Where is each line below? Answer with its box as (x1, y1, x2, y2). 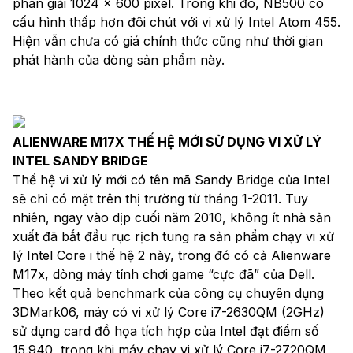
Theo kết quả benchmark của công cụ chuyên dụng (13, 284, 324, 301)
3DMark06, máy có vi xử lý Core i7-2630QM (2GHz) (13, 303, 325, 320)
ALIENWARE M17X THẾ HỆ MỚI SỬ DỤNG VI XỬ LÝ (13, 133, 321, 150)
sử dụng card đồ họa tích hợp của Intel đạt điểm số (13, 322, 319, 339)
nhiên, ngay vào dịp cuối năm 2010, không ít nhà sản (13, 209, 331, 225)
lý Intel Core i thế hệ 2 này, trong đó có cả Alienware (13, 247, 331, 263)
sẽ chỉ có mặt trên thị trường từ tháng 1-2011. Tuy (13, 190, 308, 206)
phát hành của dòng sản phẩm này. (13, 51, 225, 68)
